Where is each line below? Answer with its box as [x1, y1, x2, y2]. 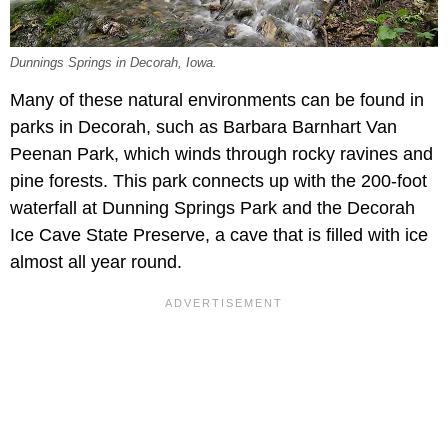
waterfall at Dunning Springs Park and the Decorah [10, 198, 415, 219]
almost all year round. [10, 252, 182, 273]
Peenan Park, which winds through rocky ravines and [10, 144, 433, 165]
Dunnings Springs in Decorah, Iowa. [10, 56, 217, 71]
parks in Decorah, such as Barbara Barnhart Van [10, 117, 397, 138]
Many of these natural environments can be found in [10, 90, 424, 111]
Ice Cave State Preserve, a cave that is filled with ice [10, 225, 428, 246]
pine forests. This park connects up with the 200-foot [10, 171, 427, 192]
